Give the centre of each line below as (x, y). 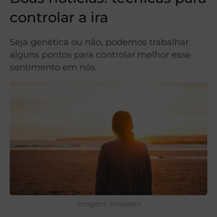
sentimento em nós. (53, 67)
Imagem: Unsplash (108, 204)
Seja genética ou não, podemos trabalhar (99, 42)
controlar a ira (59, 17)
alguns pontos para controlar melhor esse (100, 54)
